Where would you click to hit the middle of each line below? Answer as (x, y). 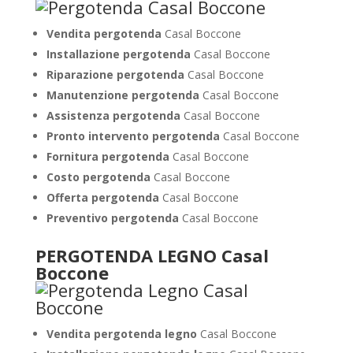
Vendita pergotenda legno (121, 334)
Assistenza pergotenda (113, 115)
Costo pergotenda (98, 177)
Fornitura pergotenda (108, 156)
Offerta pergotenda (102, 197)
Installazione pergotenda (118, 54)
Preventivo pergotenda (114, 218)
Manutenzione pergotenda (123, 95)
